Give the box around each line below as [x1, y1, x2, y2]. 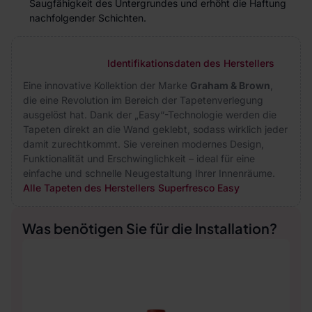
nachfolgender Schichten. [29, 12, 146, 24]
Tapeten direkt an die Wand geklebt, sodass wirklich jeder [23, 123, 288, 135]
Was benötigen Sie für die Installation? [22, 219, 277, 237]
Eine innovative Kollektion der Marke [23, 79, 190, 91]
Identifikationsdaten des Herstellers [107, 57, 274, 69]
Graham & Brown [190, 79, 270, 91]
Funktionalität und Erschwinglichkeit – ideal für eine [23, 153, 255, 164]
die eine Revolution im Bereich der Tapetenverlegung [23, 94, 263, 106]
